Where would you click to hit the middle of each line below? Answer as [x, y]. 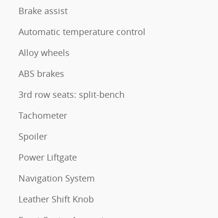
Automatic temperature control [82, 32]
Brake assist [43, 11]
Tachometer [43, 115]
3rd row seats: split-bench [72, 94]
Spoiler [33, 136]
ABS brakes [41, 73]
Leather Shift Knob [56, 199]
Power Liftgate [48, 157]
